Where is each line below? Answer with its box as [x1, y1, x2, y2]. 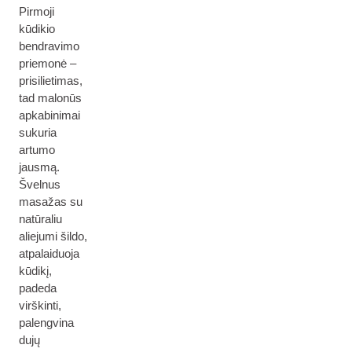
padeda [19, 281, 57, 295]
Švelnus [19, 178, 60, 191]
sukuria [19, 126, 57, 139]
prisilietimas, [19, 74, 82, 87]
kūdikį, [19, 264, 52, 277]
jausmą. [19, 160, 60, 174]
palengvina [19, 316, 74, 329]
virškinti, [19, 299, 61, 312]
